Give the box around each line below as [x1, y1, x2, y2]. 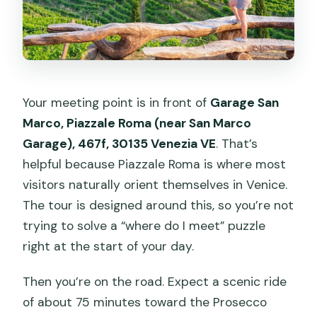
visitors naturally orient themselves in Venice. [23, 177, 288, 193]
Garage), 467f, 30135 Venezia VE [23, 136, 217, 152]
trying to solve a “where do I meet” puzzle [23, 218, 266, 234]
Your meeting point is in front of [23, 95, 211, 111]
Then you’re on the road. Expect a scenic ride [23, 274, 287, 290]
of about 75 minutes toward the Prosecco [23, 294, 267, 311]
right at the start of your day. [23, 238, 195, 255]
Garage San [210, 95, 279, 111]
